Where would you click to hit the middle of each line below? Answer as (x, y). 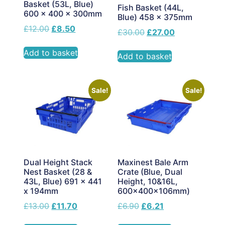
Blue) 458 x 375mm (155, 17)
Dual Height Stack (58, 162)
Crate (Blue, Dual (150, 172)
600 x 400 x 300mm (63, 14)
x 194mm (41, 191)
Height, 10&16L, (148, 181)
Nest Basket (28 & (58, 172)
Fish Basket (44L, (151, 8)
